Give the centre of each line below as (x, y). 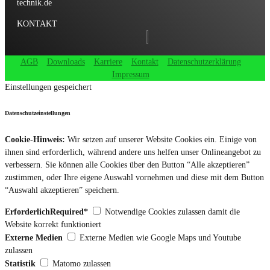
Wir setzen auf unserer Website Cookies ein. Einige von (161, 139)
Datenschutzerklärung (204, 62)
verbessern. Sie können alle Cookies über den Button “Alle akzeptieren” (127, 164)
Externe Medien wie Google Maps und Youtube (160, 238)
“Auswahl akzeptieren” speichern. (62, 190)
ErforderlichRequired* (46, 212)
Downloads (66, 62)
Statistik (20, 264)
